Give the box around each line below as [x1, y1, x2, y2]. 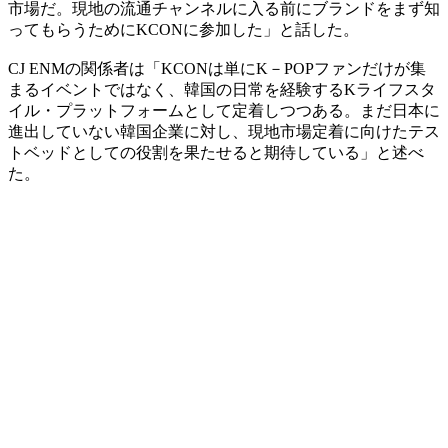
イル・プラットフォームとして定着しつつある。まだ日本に [8, 101, 440, 119]
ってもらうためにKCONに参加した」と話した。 [8, 20, 359, 38]
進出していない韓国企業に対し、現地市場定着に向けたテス [8, 122, 440, 140]
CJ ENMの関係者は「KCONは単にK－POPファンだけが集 [8, 59, 426, 77]
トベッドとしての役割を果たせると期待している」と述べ [8, 143, 424, 161]
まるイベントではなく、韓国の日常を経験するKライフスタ [8, 80, 436, 98]
